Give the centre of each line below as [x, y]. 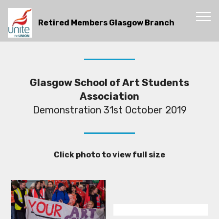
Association [109, 96]
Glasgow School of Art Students [109, 83]
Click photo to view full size [109, 155]
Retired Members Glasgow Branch [107, 22]
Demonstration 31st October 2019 [109, 110]
